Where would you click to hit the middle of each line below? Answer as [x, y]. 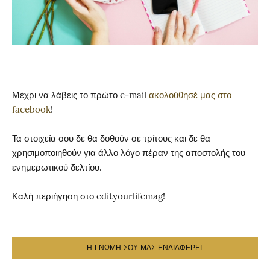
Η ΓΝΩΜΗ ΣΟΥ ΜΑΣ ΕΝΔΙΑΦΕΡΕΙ [144, 247]
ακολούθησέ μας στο [190, 95]
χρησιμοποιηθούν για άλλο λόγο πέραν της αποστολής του [129, 152]
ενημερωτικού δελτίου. [57, 167]
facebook [31, 109]
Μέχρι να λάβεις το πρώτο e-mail [80, 95]
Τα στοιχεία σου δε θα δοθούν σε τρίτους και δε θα [111, 138]
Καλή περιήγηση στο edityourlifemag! [89, 196]
